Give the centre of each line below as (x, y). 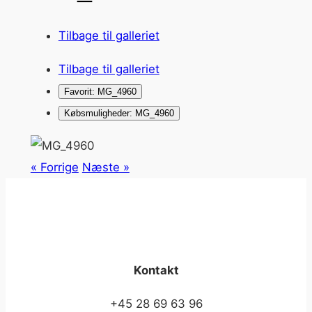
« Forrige (54, 167)
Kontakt (156, 270)
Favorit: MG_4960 (100, 91)
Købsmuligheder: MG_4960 (119, 113)
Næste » (106, 167)
